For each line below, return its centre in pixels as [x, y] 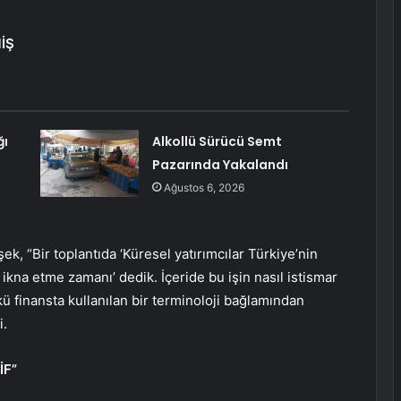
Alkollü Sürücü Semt [217, 142]
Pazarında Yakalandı [220, 165]
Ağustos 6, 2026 [204, 188]
